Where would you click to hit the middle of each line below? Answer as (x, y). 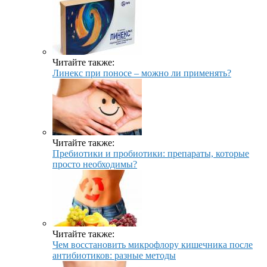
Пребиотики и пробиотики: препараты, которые (151, 154)
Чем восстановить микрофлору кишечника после (153, 245)
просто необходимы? (95, 164)
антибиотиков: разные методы (114, 256)
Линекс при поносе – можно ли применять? (142, 73)
